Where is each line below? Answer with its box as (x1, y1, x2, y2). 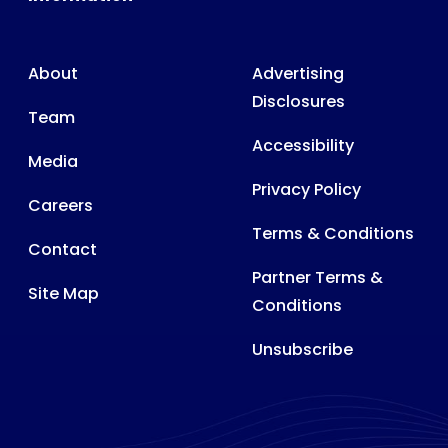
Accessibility (251, 133, 354, 157)
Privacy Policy (251, 177, 361, 201)
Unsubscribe (251, 337, 353, 361)
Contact (28, 237, 97, 261)
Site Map (28, 281, 99, 305)
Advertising (251, 61, 344, 85)
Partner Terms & (251, 265, 383, 289)
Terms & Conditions (251, 221, 414, 245)
